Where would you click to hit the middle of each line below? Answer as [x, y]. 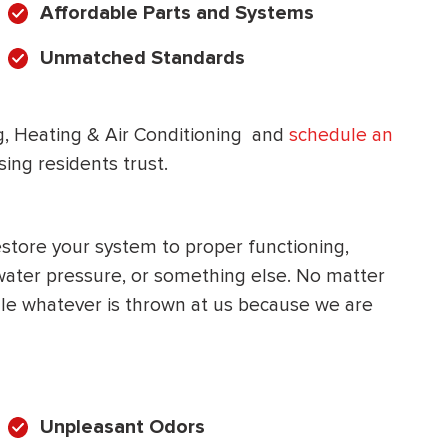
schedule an [341, 135]
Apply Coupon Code [209, 281]
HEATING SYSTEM [209, 29]
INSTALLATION [208, 59]
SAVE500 [208, 318]
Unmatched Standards [142, 58]
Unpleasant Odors [122, 426]
